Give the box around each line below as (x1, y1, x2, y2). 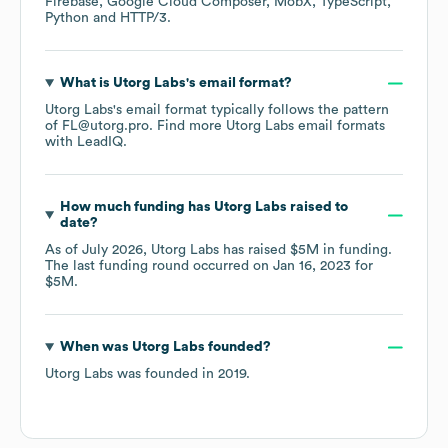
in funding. (319, 243, 392, 258)
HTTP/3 (120, 11, 167, 26)
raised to (286, 200, 348, 215)
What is (59, 76, 113, 91)
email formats (294, 119, 385, 134)
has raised (219, 243, 290, 258)
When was (59, 340, 132, 355)
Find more (157, 119, 226, 134)
